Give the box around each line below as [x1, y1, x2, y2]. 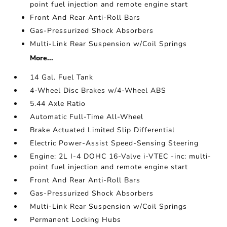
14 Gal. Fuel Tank [30, 72, 94, 82]
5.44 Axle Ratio [30, 99, 86, 108]
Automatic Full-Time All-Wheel [30, 112, 144, 122]
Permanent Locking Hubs [30, 215, 122, 224]
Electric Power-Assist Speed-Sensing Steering [30, 138, 199, 148]
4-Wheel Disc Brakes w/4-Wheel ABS [30, 86, 167, 95]
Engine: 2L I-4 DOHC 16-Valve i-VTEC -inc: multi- [30, 152, 212, 161]
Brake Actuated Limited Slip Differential [30, 125, 175, 135]
